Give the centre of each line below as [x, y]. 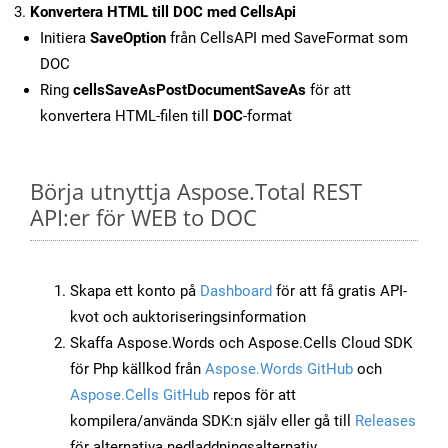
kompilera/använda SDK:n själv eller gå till [212, 421]
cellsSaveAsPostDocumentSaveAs [189, 90]
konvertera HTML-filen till [126, 116]
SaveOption [128, 38]
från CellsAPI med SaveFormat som [287, 38]
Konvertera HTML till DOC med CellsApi [163, 12]
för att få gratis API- [339, 291]
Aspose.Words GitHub [279, 369]
